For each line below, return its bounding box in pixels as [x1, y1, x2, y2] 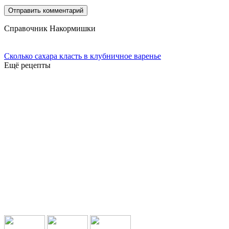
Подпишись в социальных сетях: [4, 197, 125, 206]
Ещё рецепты [4, 61, 51, 70]
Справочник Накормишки [4, 24, 96, 33]
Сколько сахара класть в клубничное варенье [4, 52, 161, 61]
